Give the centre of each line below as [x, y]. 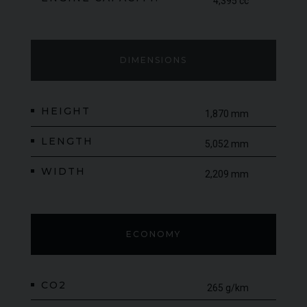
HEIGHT [66, 111]
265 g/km [228, 287]
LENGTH [67, 142]
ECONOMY [153, 234]
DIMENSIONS [153, 60]
